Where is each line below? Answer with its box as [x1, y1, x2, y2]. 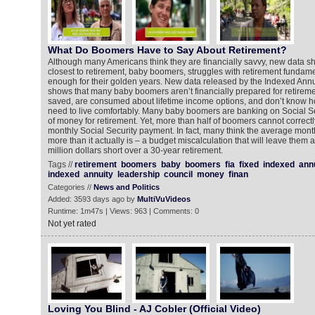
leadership [117, 169, 160, 179]
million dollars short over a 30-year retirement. [47, 146, 223, 155]
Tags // [47, 160, 75, 169]
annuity [83, 169, 113, 179]
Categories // [47, 183, 94, 191]
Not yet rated [47, 219, 96, 229]
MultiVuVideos [136, 195, 191, 203]
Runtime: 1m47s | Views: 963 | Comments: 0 [47, 207, 199, 215]
